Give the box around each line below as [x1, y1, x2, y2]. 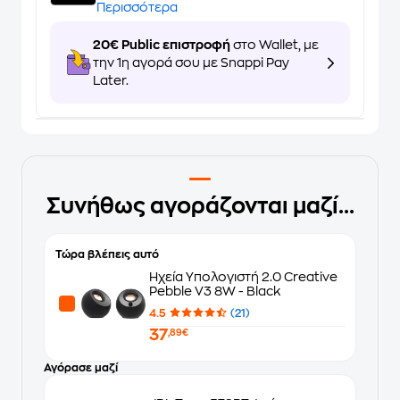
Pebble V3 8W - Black [149, 284, 281, 297]
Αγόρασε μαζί [44, 362, 118, 373]
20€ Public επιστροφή [93, 38, 230, 51]
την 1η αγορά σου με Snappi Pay [93, 56, 289, 69]
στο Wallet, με [230, 38, 319, 51]
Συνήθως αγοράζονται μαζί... [46, 196, 354, 217]
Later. [93, 74, 129, 87]
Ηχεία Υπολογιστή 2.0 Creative [149, 270, 337, 283]
